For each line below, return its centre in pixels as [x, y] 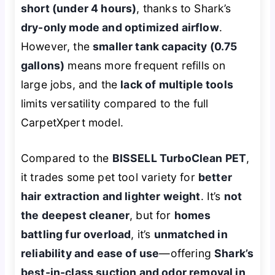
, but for [152, 215]
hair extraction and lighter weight [110, 196]
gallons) [43, 66]
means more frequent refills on [145, 66]
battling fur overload [76, 234]
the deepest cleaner [75, 215]
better [215, 177]
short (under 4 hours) [79, 9]
